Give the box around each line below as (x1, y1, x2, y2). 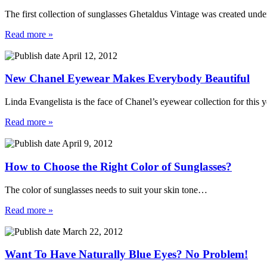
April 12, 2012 (60, 50, 117, 61)
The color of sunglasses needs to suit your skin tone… (5, 184, 207, 195)
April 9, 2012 (60, 138, 113, 149)
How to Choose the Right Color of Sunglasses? (5, 160, 232, 173)
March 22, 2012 (60, 226, 123, 237)
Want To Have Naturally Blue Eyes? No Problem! (5, 248, 248, 261)
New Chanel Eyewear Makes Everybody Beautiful (5, 72, 250, 85)
